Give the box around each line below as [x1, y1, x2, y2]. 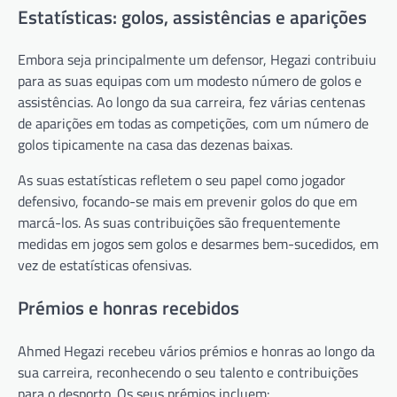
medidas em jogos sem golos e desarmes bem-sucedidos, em [18, 233, 378, 255]
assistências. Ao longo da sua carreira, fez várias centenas [18, 91, 365, 113]
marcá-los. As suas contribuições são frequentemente [18, 212, 340, 234]
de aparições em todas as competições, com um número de [18, 113, 369, 135]
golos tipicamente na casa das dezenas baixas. [18, 134, 292, 156]
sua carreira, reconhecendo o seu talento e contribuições [18, 361, 358, 383]
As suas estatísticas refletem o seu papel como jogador [18, 169, 346, 191]
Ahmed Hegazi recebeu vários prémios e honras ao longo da [18, 339, 375, 362]
